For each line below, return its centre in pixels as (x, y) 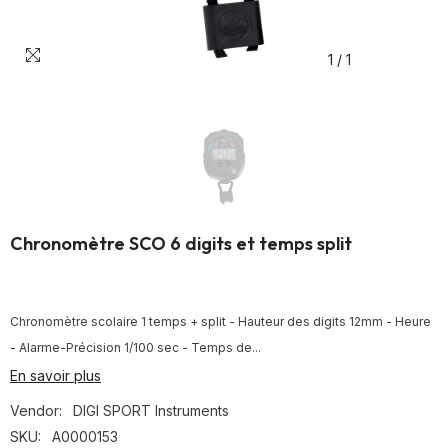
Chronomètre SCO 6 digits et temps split (181, 243)
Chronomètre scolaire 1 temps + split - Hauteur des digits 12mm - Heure (220, 321)
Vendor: (36, 410)
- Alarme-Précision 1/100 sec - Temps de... (135, 347)
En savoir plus (55, 375)
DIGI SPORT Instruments (151, 410)
